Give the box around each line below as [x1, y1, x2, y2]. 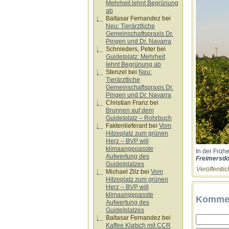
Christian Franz [106, 99, 148, 106]
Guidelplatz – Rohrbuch [106, 114, 172, 122]
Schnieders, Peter [106, 45, 155, 53]
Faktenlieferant [106, 122, 147, 129]
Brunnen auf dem [106, 107, 154, 114]
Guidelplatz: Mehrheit [106, 53, 165, 60]
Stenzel [106, 68, 127, 76]
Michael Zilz [106, 168, 139, 175]
